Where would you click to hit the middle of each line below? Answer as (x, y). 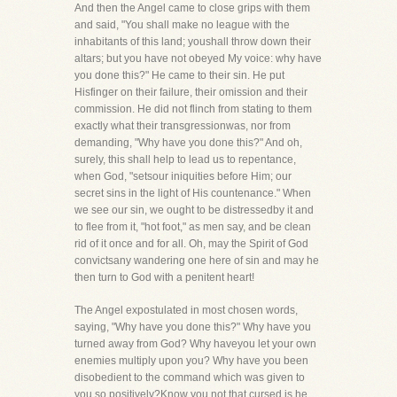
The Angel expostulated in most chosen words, (186, 310)
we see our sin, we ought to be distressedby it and (194, 210)
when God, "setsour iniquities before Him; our (183, 176)
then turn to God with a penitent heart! (164, 277)
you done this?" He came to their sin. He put (179, 75)
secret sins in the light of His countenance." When (193, 193)
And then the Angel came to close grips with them (192, 8)
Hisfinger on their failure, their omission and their (191, 92)
